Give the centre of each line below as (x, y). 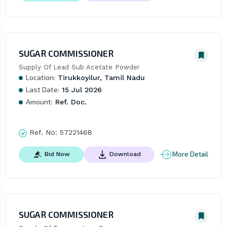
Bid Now (57, 154)
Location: (40, 78)
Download (125, 154)
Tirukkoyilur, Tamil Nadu (100, 78)
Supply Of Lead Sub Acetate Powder (79, 67)
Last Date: (42, 90)
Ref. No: (43, 133)
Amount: (39, 102)
